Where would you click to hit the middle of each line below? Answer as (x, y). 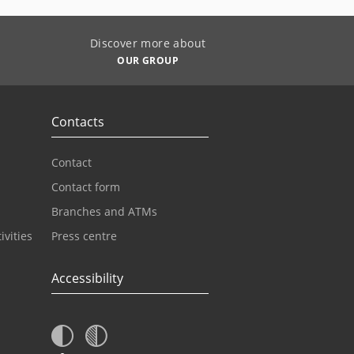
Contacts (78, 122)
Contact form (86, 187)
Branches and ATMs (105, 211)
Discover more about (148, 43)
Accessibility (88, 278)
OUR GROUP (148, 60)
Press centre (85, 236)
